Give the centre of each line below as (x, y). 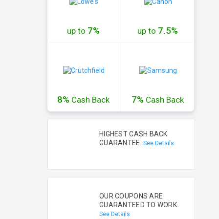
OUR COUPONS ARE (131, 196)
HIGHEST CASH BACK (133, 134)
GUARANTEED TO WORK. (139, 205)
